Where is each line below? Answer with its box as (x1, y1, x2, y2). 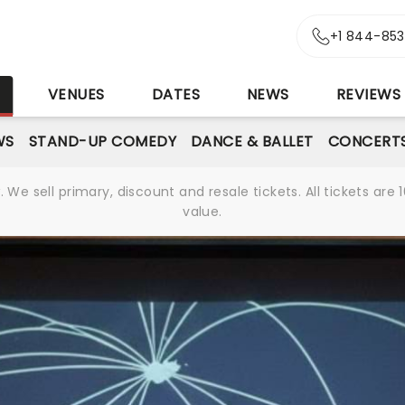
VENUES (47, 84, 105, 105)
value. (183, 202, 222, 221)
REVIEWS (335, 84, 401, 105)
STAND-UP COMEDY (28, 131, 176, 152)
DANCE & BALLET (190, 131, 314, 152)
